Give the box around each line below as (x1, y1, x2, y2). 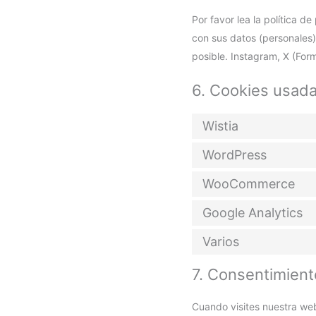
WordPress (202, 147, 267, 162)
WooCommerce (202, 176, 295, 191)
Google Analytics (202, 205, 303, 220)
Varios (202, 233, 239, 249)
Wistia (202, 118, 238, 133)
